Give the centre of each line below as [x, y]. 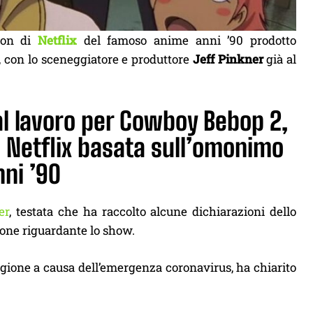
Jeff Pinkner [226, 59]
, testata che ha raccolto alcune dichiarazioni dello [153, 211]
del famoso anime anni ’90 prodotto [187, 40]
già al [280, 59]
